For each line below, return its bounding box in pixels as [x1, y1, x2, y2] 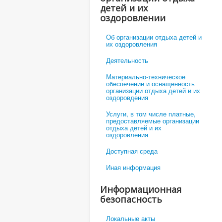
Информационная [100, 183, 181, 195]
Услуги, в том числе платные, [106, 109, 196, 118]
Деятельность [106, 55, 148, 65]
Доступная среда [106, 146, 158, 156]
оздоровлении [100, 11, 166, 24]
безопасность [100, 193, 162, 205]
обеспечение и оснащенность [106, 78, 195, 88]
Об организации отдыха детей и [106, 32, 202, 42]
